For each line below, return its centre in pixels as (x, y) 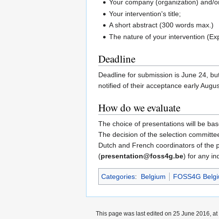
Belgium (153, 176)
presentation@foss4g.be (142, 156)
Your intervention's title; (145, 13)
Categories (118, 176)
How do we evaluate (139, 107)
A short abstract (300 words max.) (162, 25)
